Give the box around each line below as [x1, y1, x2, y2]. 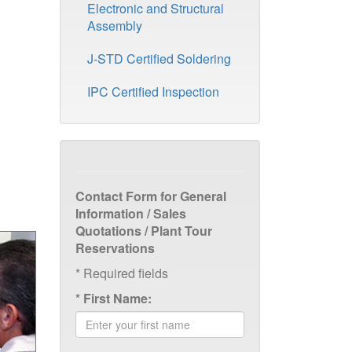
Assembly [87, 16, 142, 35]
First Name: [83, 289, 152, 307]
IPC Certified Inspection [87, 82, 219, 101]
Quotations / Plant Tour [75, 222, 212, 240]
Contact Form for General [75, 187, 226, 205]
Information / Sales [75, 204, 186, 222]
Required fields [80, 264, 168, 282]
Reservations [75, 239, 155, 257]
